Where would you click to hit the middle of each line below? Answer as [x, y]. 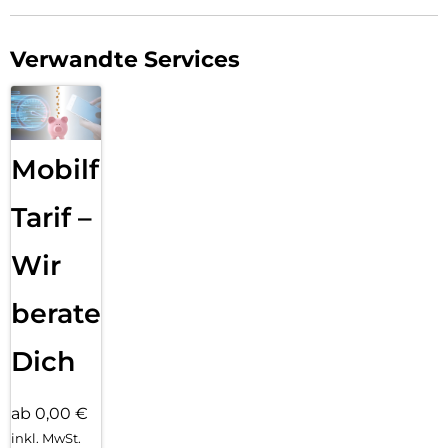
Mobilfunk [82, 169]
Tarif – [51, 217]
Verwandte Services [125, 60]
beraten [65, 313]
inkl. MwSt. [46, 437]
